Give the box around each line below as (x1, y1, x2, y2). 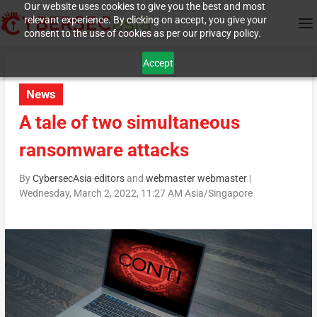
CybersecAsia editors (32, 173, 125, 185)
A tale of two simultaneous (18, 112, 240, 134)
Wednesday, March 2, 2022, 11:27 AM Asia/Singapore (18, 188, 253, 200)
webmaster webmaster (145, 173, 247, 185)
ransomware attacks (18, 139, 189, 161)
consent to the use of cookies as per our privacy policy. (23, 28, 261, 39)
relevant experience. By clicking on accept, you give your (23, 14, 267, 25)
